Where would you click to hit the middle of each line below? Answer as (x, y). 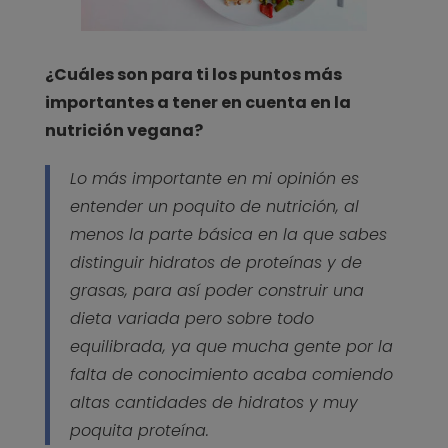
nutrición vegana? (123, 131)
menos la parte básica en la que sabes (228, 235)
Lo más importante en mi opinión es (214, 179)
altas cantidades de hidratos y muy (213, 403)
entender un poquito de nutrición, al (214, 207)
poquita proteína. (139, 431)
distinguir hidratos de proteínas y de (215, 263)
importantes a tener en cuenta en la (197, 103)
